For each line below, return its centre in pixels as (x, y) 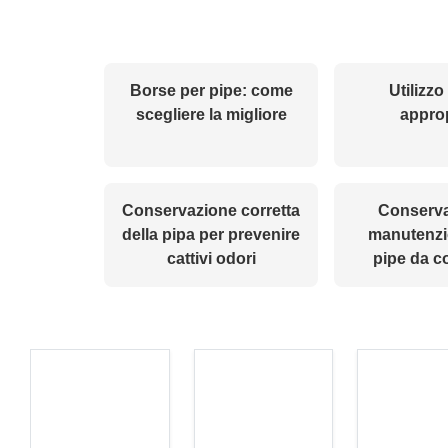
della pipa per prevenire (211, 235)
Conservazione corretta (211, 211)
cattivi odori (211, 259)
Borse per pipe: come (211, 91)
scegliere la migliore (211, 115)
